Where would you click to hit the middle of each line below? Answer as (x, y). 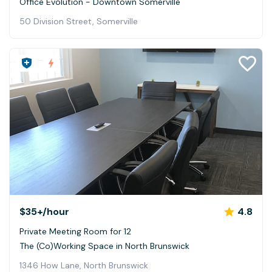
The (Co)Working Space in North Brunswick (104, 246)
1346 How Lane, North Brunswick (84, 265)
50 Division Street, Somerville (79, 21)
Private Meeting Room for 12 (75, 231)
